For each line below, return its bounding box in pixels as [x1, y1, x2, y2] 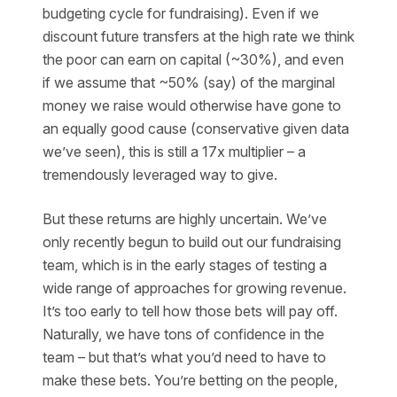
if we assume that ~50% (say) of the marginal [43, 74, 335, 91]
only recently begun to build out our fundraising [43, 233, 341, 251]
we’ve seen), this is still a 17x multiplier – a [43, 143, 306, 160]
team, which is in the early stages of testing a [43, 256, 327, 274]
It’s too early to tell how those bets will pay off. [43, 302, 338, 320]
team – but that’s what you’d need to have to [43, 348, 326, 366]
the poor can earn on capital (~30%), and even [43, 51, 344, 68]
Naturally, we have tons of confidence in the [43, 325, 324, 343]
